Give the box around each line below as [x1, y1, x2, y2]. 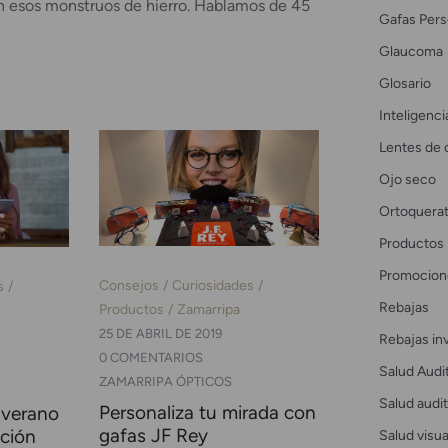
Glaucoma [378, 41, 443, 60]
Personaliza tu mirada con [98, 401, 316, 425]
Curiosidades [171, 276, 254, 295]
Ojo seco [378, 169, 436, 188]
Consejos [98, 276, 159, 295]
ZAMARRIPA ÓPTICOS [98, 374, 232, 390]
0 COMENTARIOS [98, 350, 203, 366]
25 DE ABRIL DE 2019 [98, 326, 222, 342]
